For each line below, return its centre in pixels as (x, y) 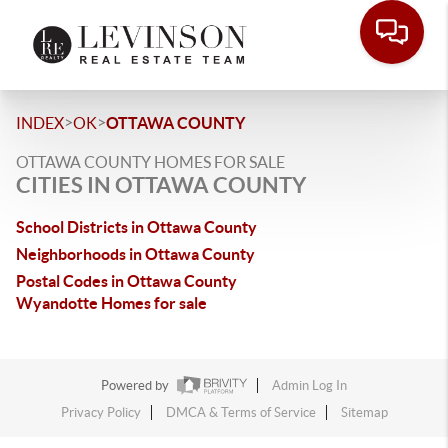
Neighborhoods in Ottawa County (135, 254)
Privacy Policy (100, 413)
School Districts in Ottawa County (136, 227)
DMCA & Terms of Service (240, 413)
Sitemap (364, 413)
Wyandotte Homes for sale (111, 303)
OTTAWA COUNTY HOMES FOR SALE (150, 162)
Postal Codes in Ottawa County (126, 281)
